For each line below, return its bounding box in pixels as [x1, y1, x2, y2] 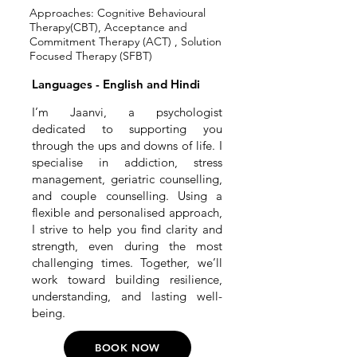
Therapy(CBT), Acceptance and [29, 20, 187, 34]
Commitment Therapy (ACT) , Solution [29, 34, 222, 49]
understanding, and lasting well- [32, 288, 222, 304]
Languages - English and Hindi [32, 76, 200, 92]
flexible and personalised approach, [32, 205, 222, 220]
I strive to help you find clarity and [32, 222, 222, 237]
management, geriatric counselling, [32, 171, 222, 186]
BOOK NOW [94, 341, 161, 354]
